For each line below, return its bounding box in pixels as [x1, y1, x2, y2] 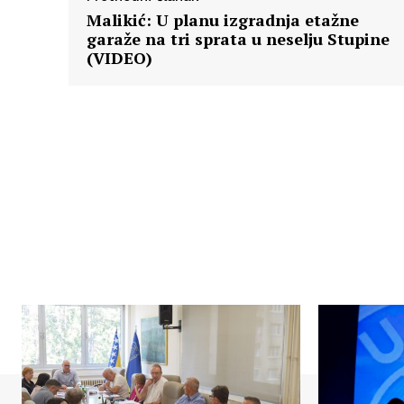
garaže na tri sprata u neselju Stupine [87, 28, 390, 50]
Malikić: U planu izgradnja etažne [87, 9, 359, 32]
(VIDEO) [87, 47, 152, 69]
